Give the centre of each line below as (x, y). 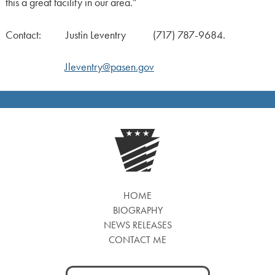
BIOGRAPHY (137, 211)
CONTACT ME (137, 240)
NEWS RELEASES (137, 225)
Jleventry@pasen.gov (109, 67)
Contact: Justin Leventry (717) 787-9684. (115, 35)
